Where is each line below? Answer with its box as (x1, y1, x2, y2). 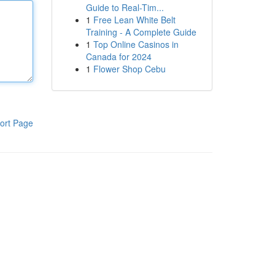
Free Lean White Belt (93, 14, 176, 26)
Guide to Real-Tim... (85, 1, 164, 14)
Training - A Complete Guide (85, 26, 196, 38)
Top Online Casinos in (93, 38, 179, 50)
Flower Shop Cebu (93, 63, 166, 75)
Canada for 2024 (85, 50, 152, 63)
